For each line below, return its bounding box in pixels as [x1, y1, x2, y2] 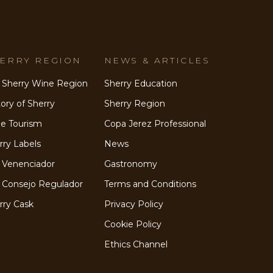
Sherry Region [104, 98, 165, 110]
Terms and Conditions [104, 179, 196, 190]
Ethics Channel [104, 239, 168, 250]
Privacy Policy [104, 199, 163, 210]
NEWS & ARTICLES [104, 55, 210, 66]
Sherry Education [104, 78, 177, 90]
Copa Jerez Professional [104, 118, 206, 130]
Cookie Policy [104, 219, 161, 230]
